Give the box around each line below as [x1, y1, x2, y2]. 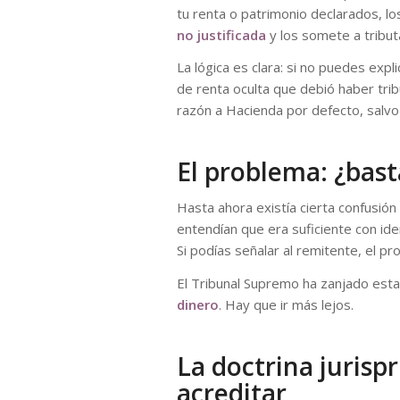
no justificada [177, 25, 266, 44]
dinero [177, 295, 219, 313]
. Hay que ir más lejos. [219, 295, 354, 313]
